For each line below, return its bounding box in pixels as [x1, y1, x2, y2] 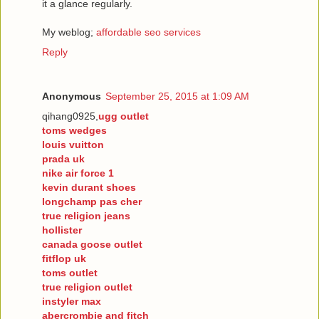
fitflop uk [42, 252, 86, 264]
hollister [42, 224, 82, 236]
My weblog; [42, 26, 96, 38]
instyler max [42, 295, 101, 307]
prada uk [42, 152, 85, 164]
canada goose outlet [42, 238, 142, 250]
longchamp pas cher [42, 195, 142, 207]
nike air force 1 [42, 167, 114, 179]
